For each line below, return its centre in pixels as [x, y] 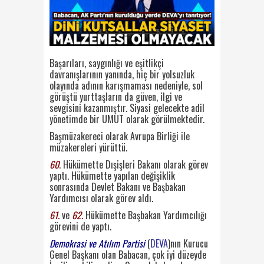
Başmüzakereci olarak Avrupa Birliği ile [120, 136]
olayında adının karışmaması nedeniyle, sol [126, 85]
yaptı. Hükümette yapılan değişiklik [112, 175]
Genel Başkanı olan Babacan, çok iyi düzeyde [128, 254]
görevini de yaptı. [80, 226]
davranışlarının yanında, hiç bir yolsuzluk [122, 74]
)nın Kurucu [188, 243]
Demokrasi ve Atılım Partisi [97, 243]
